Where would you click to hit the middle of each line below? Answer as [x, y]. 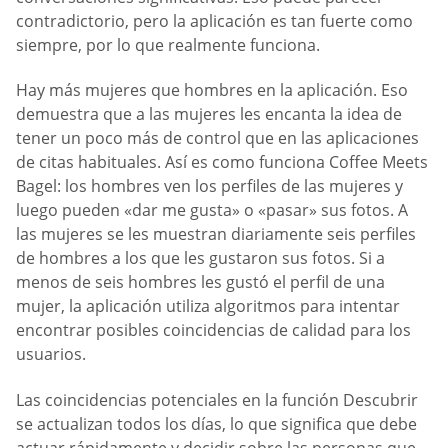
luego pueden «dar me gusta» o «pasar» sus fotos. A [212, 210]
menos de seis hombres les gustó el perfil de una [200, 282]
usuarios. [51, 354]
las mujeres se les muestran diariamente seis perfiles [216, 234]
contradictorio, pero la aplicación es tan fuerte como [214, 20]
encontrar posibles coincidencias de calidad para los [213, 330]
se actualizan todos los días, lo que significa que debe [216, 423]
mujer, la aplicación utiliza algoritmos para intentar [208, 306]
